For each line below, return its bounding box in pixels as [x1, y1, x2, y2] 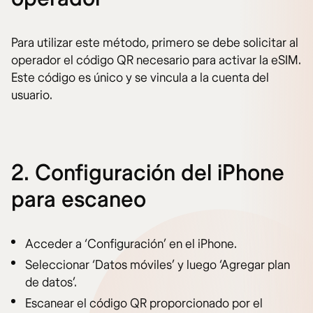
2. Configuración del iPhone [11, 159, 284, 188]
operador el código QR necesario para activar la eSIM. [11, 52, 301, 69]
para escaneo [11, 186, 146, 214]
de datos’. [25, 275, 77, 291]
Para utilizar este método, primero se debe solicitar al [11, 35, 298, 52]
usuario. [11, 87, 52, 104]
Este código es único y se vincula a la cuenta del [11, 70, 269, 87]
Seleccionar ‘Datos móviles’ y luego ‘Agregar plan [25, 257, 290, 274]
